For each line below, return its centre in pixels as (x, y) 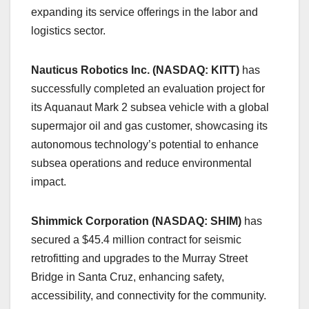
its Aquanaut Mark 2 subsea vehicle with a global (150, 108)
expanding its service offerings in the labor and (144, 12)
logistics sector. (70, 31)
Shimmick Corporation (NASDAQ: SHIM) (136, 221)
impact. (50, 182)
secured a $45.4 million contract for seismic (136, 240)
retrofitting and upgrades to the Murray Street (139, 259)
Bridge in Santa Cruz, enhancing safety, (128, 277)
